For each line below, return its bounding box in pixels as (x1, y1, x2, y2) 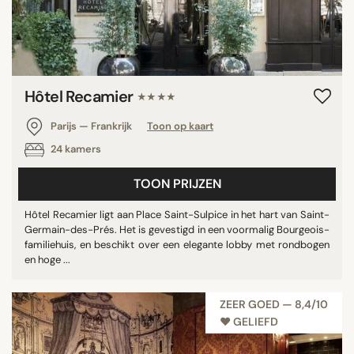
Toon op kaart (147, 119, 213, 133)
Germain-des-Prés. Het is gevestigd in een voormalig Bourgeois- (24, 223, 330, 236)
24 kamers (48, 142, 101, 156)
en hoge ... (24, 253, 70, 266)
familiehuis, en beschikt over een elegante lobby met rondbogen (24, 238, 330, 251)
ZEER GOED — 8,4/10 (220, 297, 328, 311)
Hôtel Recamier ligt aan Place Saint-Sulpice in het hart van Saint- (24, 208, 330, 221)
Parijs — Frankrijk (48, 119, 134, 133)
